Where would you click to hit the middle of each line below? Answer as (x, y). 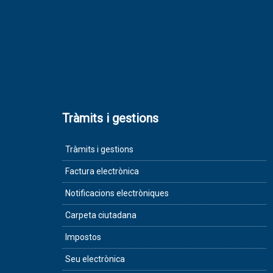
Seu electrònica (95, 259)
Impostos (83, 237)
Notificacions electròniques (117, 193)
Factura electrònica (102, 172)
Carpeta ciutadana (101, 215)
